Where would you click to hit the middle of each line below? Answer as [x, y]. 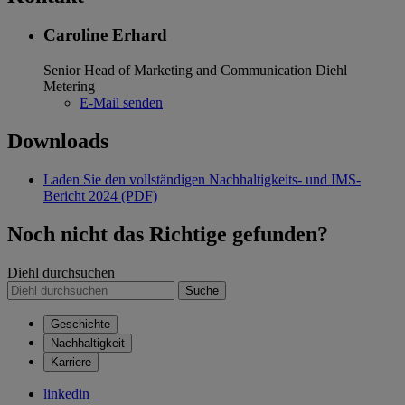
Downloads [58, 141]
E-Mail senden [121, 103]
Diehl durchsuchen [61, 272]
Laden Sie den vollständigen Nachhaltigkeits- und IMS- [202, 179]
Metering [69, 87]
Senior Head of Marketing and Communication [178, 71]
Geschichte [80, 324]
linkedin [66, 393]
